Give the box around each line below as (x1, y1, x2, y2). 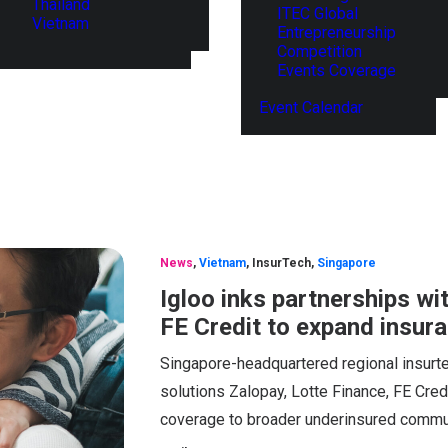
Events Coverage (277, 61, 396, 80)
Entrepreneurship (277, 23, 396, 42)
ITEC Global (277, 4, 358, 23)
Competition (277, 42, 362, 61)
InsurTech (252, 256, 311, 270)
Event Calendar (259, 98, 363, 117)
